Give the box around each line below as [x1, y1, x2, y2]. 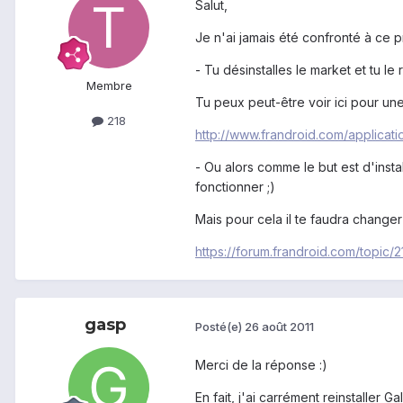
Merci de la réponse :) [195, 357, 327, 373]
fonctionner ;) [195, 179, 275, 195]
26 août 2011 [245, 318, 314, 334]
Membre [85, 78, 132, 94]
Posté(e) [195, 318, 245, 334]
